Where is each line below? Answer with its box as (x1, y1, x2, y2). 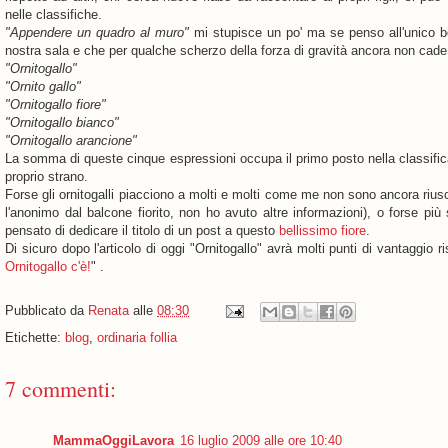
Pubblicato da (5, 303, 88, 319)
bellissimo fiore (275, 223, 366, 238)
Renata (88, 303, 129, 319)
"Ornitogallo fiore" (5, 97, 106, 112)
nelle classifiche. (5, 7, 102, 22)
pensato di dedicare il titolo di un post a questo (5, 223, 275, 238)
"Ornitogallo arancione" (5, 133, 137, 148)
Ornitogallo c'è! (5, 259, 91, 274)
